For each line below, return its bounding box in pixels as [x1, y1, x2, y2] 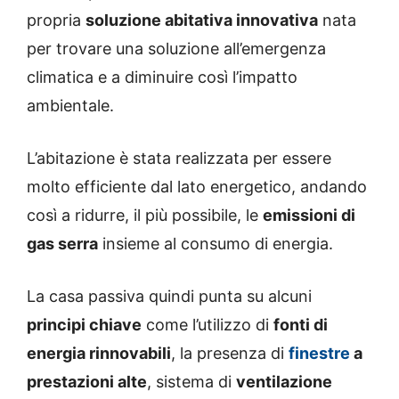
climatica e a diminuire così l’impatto [27, 68, 297, 87]
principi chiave [27, 315, 142, 335]
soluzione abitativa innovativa [85, 11, 318, 30]
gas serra [27, 234, 98, 254]
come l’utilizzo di [142, 315, 273, 335]
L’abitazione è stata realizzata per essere [27, 149, 331, 168]
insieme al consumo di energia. [98, 234, 333, 254]
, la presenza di [171, 344, 289, 363]
